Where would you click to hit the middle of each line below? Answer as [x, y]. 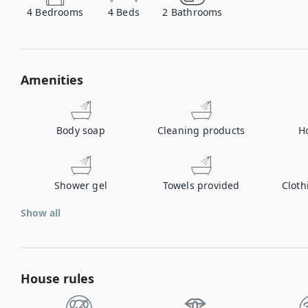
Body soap [81, 130]
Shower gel [81, 185]
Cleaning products [201, 130]
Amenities [52, 80]
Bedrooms [59, 12]
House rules [57, 278]
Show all [41, 213]
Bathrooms [197, 12]
